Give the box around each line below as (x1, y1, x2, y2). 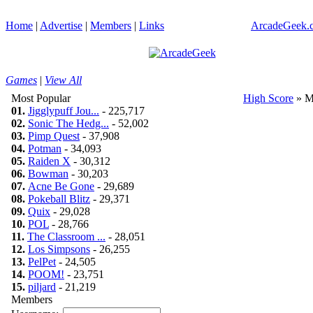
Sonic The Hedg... (28, 117, 109, 129)
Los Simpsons (28, 243, 90, 255)
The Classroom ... (27, 231, 105, 242)
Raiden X (28, 155, 71, 167)
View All (45, 74, 82, 86)
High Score (243, 92, 293, 104)
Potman (28, 143, 61, 154)
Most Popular (11, 92, 71, 104)
